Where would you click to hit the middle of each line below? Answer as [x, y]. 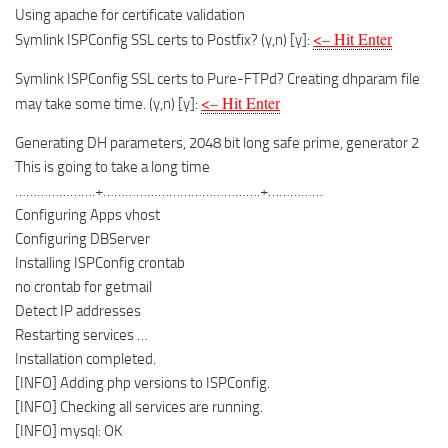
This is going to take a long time [112, 167]
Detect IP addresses [78, 311]
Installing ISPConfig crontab [100, 263]
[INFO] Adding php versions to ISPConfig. [142, 383]
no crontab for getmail [83, 287]
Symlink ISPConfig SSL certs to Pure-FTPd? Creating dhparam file [217, 79]
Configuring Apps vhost [87, 215]
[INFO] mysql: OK [68, 431]
